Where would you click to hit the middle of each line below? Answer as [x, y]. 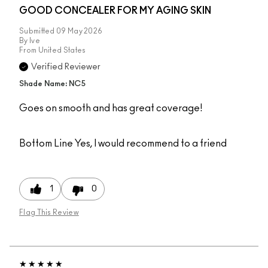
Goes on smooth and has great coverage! [111, 108]
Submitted [38, 31]
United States [62, 50]
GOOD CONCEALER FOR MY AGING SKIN [115, 10]
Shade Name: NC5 [52, 84]
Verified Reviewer [66, 67]
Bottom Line [46, 143]
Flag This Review [49, 212]
